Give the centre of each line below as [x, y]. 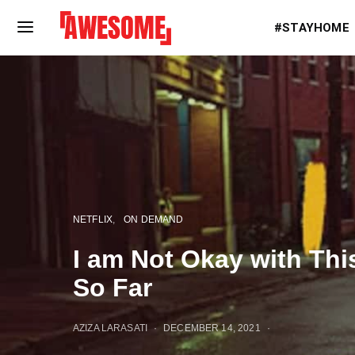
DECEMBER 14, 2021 [212, 328]
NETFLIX [93, 219]
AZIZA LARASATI [111, 328]
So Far [113, 288]
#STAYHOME [312, 28]
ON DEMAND [154, 219]
